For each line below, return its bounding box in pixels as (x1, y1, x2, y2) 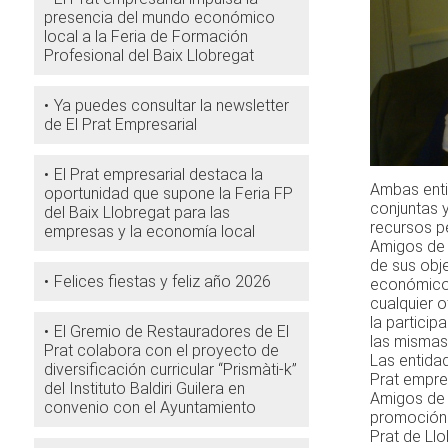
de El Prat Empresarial (43, 115, 197, 134)
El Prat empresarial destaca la (53, 165, 263, 184)
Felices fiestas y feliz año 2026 (53, 272, 271, 291)
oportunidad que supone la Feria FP (43, 184, 293, 203)
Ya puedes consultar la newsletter (53, 96, 289, 115)
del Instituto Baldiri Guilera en (43, 379, 245, 398)
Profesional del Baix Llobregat (43, 46, 254, 65)
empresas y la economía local (43, 222, 255, 241)
